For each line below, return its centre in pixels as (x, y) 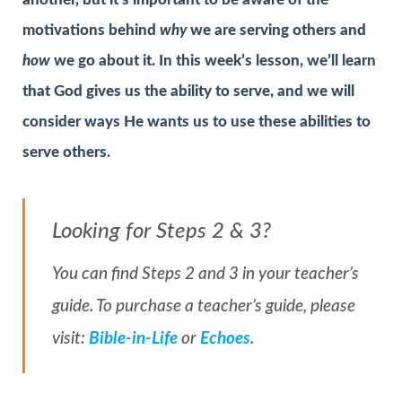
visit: (70, 339)
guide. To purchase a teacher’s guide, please (204, 307)
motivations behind (91, 30)
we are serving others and (278, 30)
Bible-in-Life (133, 339)
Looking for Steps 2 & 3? (162, 232)
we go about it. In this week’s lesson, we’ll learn (215, 60)
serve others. (66, 152)
